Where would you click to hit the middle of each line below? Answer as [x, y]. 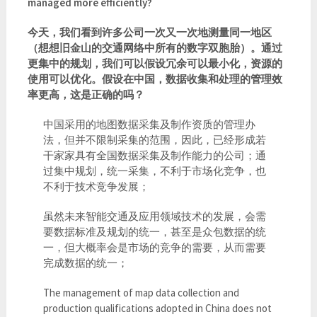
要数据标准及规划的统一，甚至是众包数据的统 [155, 232]
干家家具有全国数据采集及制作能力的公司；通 [155, 156]
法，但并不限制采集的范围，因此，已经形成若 [155, 140]
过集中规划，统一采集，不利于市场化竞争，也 [155, 171]
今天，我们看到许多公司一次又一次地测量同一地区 [149, 33]
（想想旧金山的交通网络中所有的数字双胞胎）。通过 [155, 48]
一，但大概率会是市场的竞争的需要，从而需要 [155, 248]
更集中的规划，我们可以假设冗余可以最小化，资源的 [155, 64]
